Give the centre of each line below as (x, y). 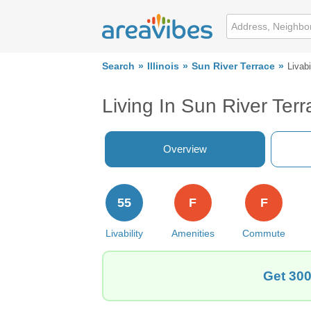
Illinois (163, 66)
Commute (264, 233)
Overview (185, 149)
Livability (124, 233)
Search (118, 66)
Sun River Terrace (233, 66)
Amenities (193, 233)
